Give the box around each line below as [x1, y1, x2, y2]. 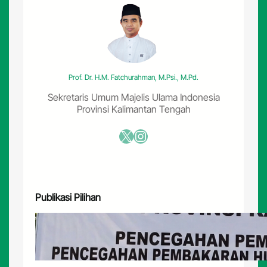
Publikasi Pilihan [35, 191, 101, 203]
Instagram [133, 126, 145, 144]
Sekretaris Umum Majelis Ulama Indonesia [47, 91, 220, 103]
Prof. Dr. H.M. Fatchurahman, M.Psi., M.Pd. [69, 72, 198, 82]
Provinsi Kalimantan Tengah [76, 103, 191, 115]
